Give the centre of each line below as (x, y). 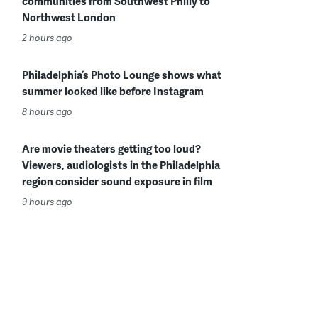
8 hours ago (47, 111)
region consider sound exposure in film (117, 181)
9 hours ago (47, 202)
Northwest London (69, 17)
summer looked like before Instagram (113, 91)
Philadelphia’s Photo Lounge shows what (122, 75)
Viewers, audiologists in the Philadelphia (121, 165)
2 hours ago (47, 38)
